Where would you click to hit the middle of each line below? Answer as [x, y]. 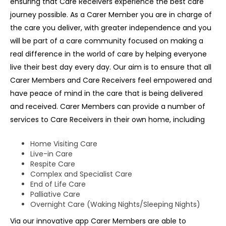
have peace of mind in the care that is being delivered [106, 94]
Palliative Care [55, 194]
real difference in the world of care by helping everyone [108, 54]
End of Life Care [58, 184]
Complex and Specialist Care [81, 174]
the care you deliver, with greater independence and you [111, 28]
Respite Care [53, 164]
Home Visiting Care [64, 144]
